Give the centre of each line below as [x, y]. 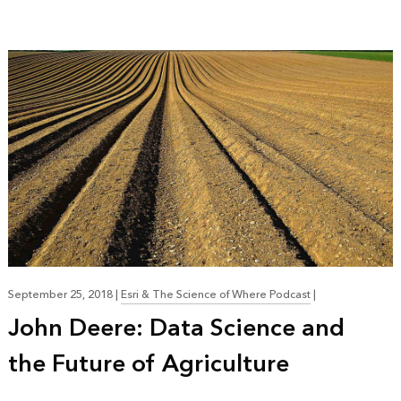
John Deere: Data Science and [176, 328]
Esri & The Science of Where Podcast [215, 294]
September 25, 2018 [61, 294]
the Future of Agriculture [148, 364]
